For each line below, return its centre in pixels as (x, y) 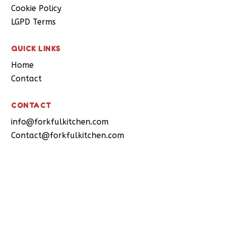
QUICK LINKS (36, 49)
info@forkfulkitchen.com (60, 122)
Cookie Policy (36, 9)
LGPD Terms (34, 22)
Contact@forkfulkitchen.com (68, 136)
